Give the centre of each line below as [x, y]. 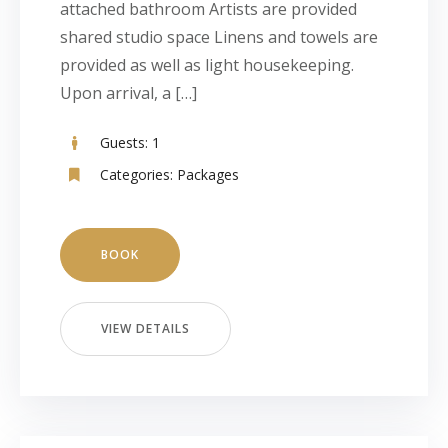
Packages [208, 174]
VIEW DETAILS [145, 328]
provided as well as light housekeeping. [207, 65]
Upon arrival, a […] [128, 93]
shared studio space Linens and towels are [219, 37]
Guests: [124, 142]
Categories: [136, 174]
